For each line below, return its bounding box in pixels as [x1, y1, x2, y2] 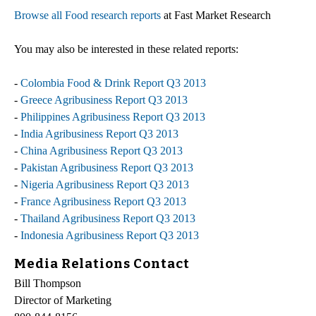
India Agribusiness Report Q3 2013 [20, 127, 178, 140]
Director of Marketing [14, 294, 111, 307]
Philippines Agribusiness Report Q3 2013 [20, 110, 205, 123]
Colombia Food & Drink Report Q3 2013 [20, 76, 206, 89]
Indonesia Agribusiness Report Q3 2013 [20, 229, 199, 241]
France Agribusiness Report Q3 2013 [20, 195, 186, 207]
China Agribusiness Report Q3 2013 [20, 144, 183, 157]
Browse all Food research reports [14, 8, 161, 21]
